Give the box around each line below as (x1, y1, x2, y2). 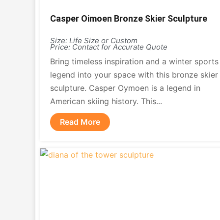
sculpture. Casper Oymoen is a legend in (50, 83, 200, 93)
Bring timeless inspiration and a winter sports (50, 56, 219, 66)
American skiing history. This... (50, 96, 162, 106)
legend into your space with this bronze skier (50, 70, 218, 80)
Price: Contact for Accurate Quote (50, 42, 167, 52)
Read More (60, 117, 100, 127)
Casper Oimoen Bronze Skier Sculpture (50, 13, 207, 24)
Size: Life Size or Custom (50, 36, 137, 45)
